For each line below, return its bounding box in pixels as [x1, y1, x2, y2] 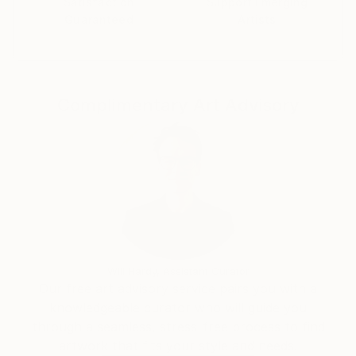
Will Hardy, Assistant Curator [106, 265, 250, 278]
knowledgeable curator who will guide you [49, 300, 307, 316]
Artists [238, 13, 277, 27]
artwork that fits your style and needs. [59, 338, 297, 354]
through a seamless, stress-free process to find [31, 319, 325, 335]
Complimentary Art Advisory [56, 95, 300, 116]
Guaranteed [64, 13, 133, 27]
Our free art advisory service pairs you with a [39, 281, 317, 297]
